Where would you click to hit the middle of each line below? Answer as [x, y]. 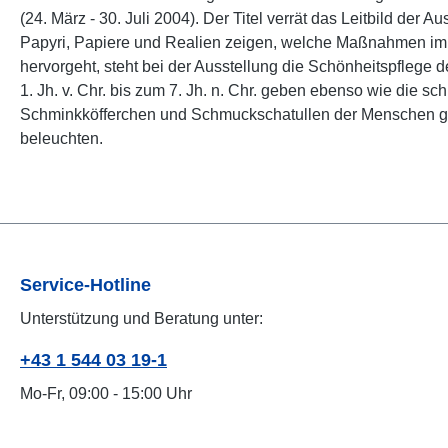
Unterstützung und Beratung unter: [141, 318]
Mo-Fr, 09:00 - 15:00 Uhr [106, 393]
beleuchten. [61, 138]
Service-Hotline [85, 285]
